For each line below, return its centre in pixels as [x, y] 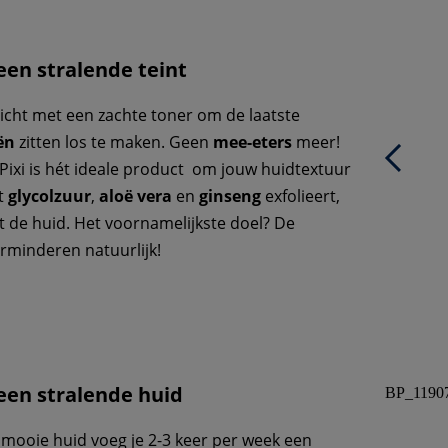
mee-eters [252, 142]
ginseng [230, 196]
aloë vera [135, 196]
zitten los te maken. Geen [114, 142]
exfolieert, [300, 196]
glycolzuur [49, 196]
